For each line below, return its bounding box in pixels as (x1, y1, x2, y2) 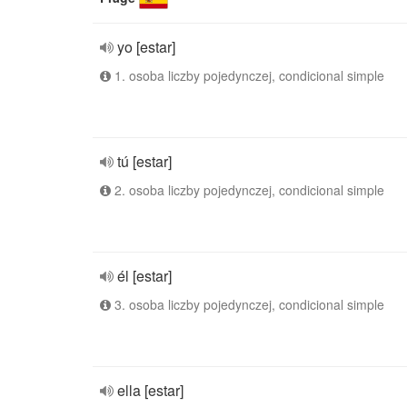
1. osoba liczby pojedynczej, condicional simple (111, 66, 384, 84)
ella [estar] (117, 380, 184, 401)
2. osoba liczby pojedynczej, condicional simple (111, 181, 384, 199)
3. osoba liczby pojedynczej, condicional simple (111, 295, 384, 313)
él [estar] (117, 265, 172, 286)
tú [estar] (117, 151, 172, 172)
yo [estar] (117, 36, 175, 57)
